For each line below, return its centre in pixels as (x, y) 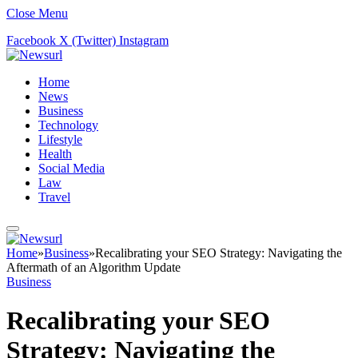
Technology (68, 125)
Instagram (144, 40)
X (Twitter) (88, 40)
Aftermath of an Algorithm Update (93, 267)
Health (55, 154)
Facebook (31, 40)
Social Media (72, 168)
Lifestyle (60, 139)
